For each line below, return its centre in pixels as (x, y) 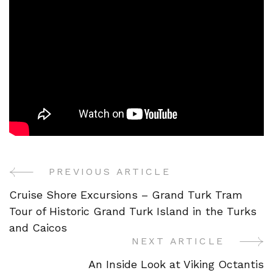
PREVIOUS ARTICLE (110, 171)
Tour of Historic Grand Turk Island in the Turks (133, 211)
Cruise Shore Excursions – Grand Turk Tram (126, 194)
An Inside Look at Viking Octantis (176, 264)
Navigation (68, 212)
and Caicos (38, 227)
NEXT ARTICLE (178, 241)
